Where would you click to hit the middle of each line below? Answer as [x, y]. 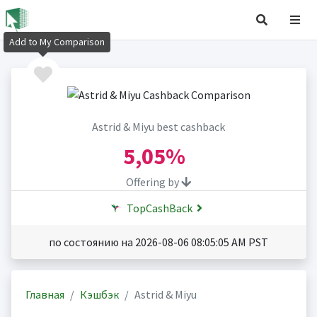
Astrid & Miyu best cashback [158, 127]
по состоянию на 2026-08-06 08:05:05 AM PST [158, 242]
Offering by [154, 182]
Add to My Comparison [57, 42]
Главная [45, 295]
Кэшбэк [99, 295]
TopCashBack [158, 208]
